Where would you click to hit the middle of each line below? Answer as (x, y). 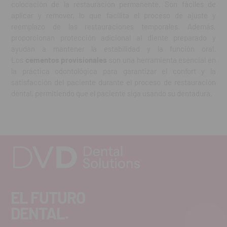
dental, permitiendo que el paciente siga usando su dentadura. (112, 93)
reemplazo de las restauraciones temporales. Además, (113, 27)
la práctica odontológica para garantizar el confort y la (113, 71)
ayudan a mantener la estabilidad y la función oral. (113, 49)
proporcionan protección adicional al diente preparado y (113, 38)
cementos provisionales (66, 60)
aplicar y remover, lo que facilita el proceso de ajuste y (113, 15)
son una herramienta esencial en (162, 60)
